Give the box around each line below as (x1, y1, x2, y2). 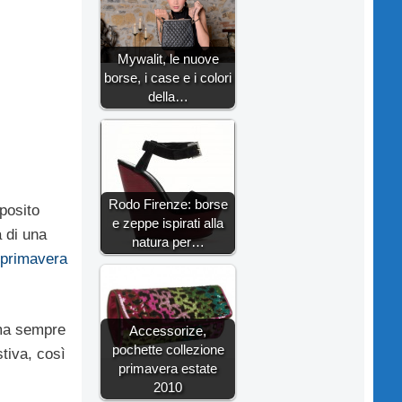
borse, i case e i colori (104, 69, 232, 85)
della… (147, 88, 188, 104)
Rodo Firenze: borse (108, 196, 228, 212)
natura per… (131, 233, 205, 249)
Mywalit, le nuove (117, 50, 219, 66)
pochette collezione (111, 341, 224, 357)
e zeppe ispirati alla (112, 214, 223, 231)
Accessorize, (129, 322, 206, 338)
